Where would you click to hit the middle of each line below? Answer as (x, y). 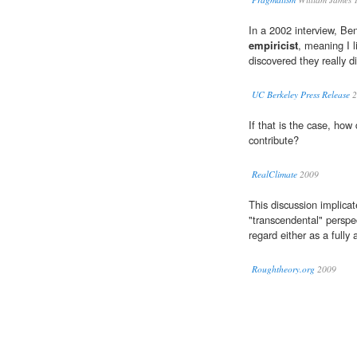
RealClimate (275, 175)
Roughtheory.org (283, 269)
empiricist (273, 45)
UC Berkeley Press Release (301, 95)
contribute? (274, 140)
